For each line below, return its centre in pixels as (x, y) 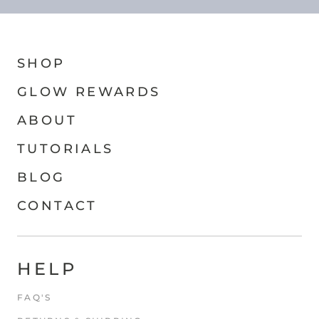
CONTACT (57, 206)
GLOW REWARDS (89, 92)
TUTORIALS (66, 149)
